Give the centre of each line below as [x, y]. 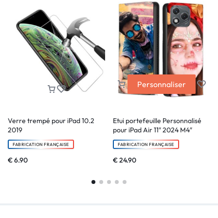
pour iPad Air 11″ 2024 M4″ [153, 130]
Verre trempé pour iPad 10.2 [51, 121]
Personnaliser [162, 84]
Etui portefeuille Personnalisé [157, 121]
